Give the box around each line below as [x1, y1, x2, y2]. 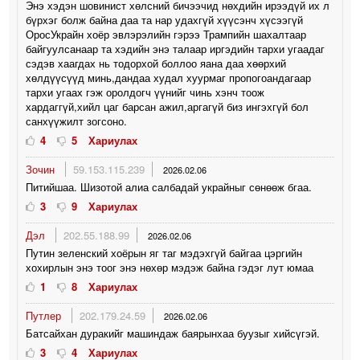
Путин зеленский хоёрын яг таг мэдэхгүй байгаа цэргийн [26, 244, 303, 260]
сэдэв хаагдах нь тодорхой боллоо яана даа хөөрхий [26, 55, 287, 71]
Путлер [26, 307, 65, 323]
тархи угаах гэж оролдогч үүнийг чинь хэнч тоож [26, 84, 265, 100]
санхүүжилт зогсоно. [26, 112, 128, 129]
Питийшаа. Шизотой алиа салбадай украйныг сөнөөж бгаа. [26, 178, 313, 194]
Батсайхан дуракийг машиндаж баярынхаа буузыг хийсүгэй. [26, 325, 321, 341]
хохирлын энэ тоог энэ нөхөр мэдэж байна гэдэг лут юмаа [26, 259, 314, 275]
